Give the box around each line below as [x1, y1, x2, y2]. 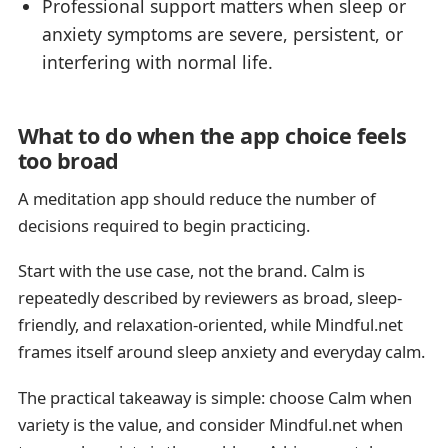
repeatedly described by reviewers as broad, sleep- [17, 286, 402, 310]
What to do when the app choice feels [17, 121, 408, 151]
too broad [17, 146, 119, 176]
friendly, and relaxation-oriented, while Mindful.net [17, 313, 403, 337]
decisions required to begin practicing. [17, 214, 310, 238]
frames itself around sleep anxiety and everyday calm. [17, 340, 425, 364]
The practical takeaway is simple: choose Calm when [17, 385, 412, 409]
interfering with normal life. [42, 49, 274, 74]
